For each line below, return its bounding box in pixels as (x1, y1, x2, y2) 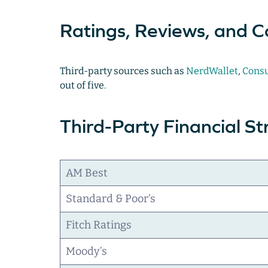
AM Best (65, 166, 108, 180)
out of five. (59, 80, 108, 92)
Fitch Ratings (65, 218, 134, 232)
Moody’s (65, 245, 107, 258)
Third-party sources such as (59, 65, 186, 77)
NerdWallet (185, 65, 238, 77)
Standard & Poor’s (65, 192, 158, 206)
